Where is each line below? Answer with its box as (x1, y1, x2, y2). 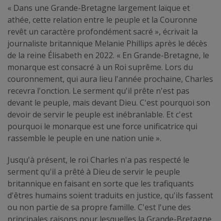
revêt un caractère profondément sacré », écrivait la (7, 26, 198, 37)
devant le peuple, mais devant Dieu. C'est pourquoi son (7, 97, 210, 108)
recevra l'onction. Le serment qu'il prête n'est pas (7, 85, 189, 96)
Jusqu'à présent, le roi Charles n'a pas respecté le (7, 154, 189, 165)
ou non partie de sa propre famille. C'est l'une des (7, 201, 191, 213)
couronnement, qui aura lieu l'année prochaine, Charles (7, 73, 213, 84)
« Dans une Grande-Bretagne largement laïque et (7, 2, 190, 13)
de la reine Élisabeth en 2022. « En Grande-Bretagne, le (7, 49, 209, 61)
